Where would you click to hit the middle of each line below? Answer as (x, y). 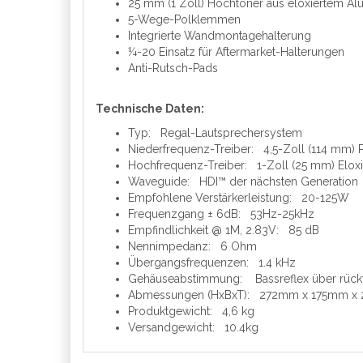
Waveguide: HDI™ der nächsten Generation (243, 181)
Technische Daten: (150, 109)
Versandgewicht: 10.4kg (193, 327)
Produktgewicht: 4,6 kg (191, 311)
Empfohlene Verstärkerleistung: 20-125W (239, 198)
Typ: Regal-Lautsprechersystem (215, 133)
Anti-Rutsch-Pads (173, 68)
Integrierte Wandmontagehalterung (220, 36)
